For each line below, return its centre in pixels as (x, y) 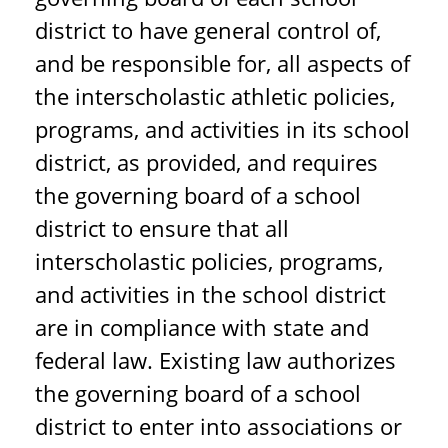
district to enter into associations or (218, 426)
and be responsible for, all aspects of (222, 63)
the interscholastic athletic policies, (215, 96)
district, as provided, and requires (206, 162)
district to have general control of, (208, 30)
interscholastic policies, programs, (209, 261)
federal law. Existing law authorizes (215, 360)
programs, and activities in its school (222, 129)
